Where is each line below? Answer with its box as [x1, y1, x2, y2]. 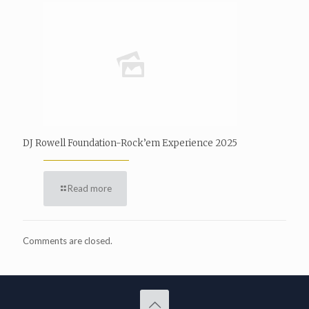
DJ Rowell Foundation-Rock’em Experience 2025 [23, 137, 237, 149]
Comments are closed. [23, 235, 112, 246]
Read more [68, 182, 112, 194]
